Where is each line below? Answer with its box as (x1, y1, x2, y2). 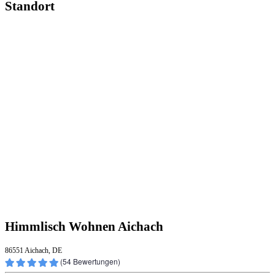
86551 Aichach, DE (5, 246, 62, 255)
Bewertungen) (71, 255, 120, 266)
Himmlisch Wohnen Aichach (5, 219, 163, 234)
